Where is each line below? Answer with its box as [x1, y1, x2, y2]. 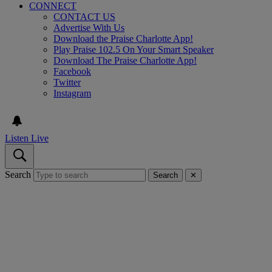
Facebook [53, 66, 91, 76]
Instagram [53, 87, 91, 98]
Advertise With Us [53, 22, 124, 33]
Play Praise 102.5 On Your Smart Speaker [53, 44, 214, 55]
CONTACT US [53, 11, 115, 22]
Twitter [53, 76, 81, 87]
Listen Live [5, 132, 49, 143]
